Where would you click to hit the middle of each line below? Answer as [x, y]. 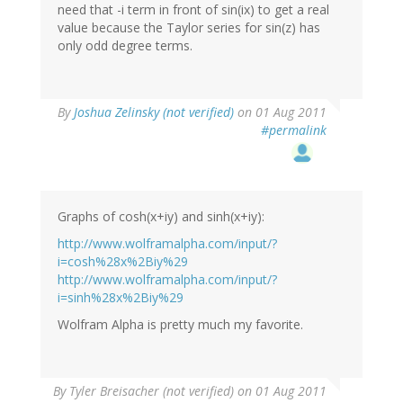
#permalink [294, 130]
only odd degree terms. [125, 45]
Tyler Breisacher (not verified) [152, 390]
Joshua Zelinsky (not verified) [154, 112]
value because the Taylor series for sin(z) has [189, 27]
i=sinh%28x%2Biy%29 [121, 297]
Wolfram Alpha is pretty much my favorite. [180, 324]
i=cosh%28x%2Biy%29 [123, 261]
